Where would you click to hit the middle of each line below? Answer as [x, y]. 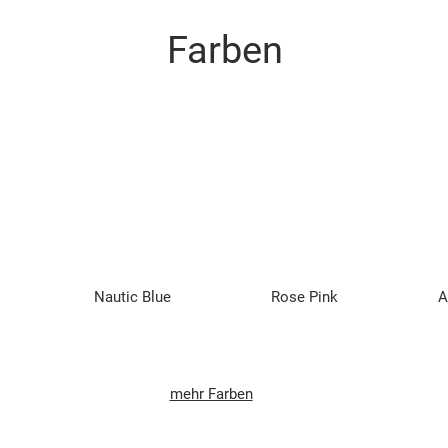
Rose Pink [304, 297]
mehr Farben [211, 394]
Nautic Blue [132, 297]
